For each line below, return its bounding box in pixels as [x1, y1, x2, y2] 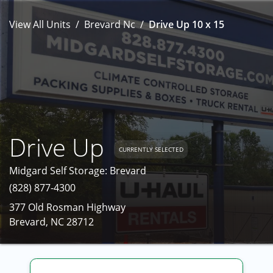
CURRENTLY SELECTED [118, 144, 183, 154]
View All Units [9, 18, 71, 31]
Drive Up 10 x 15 [149, 18, 224, 31]
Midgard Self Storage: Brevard [9, 164, 146, 177]
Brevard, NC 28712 [9, 215, 94, 229]
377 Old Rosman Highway [9, 200, 126, 214]
